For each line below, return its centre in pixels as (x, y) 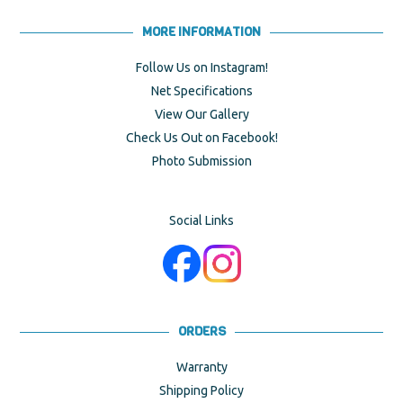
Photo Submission (201, 161)
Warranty (201, 367)
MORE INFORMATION (201, 32)
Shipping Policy (201, 390)
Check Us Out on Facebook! (201, 138)
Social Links (201, 221)
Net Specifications (201, 91)
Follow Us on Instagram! (201, 68)
